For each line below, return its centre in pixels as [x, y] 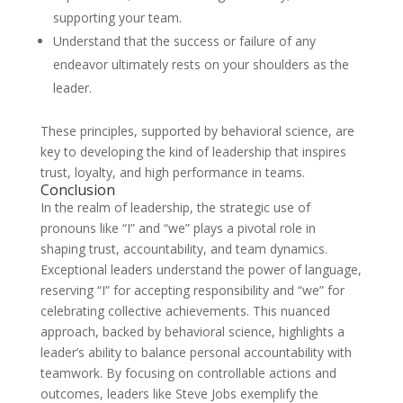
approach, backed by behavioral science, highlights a [192, 331]
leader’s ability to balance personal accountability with [196, 352]
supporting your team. [117, 18]
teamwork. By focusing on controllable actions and [188, 373]
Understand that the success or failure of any [184, 41]
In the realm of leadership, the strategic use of [175, 207]
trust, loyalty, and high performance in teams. [172, 172]
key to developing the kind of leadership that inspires [193, 152]
